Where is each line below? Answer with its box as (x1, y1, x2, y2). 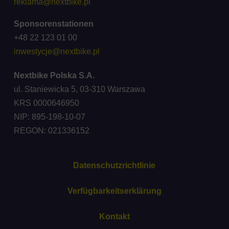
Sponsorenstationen (13, 19, 94, 28)
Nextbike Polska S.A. (13, 71, 99, 80)
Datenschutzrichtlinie (73, 161, 156, 170)
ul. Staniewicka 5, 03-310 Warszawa (13, 85, 147, 94)
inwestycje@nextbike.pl (13, 47, 100, 56)
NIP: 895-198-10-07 (13, 112, 87, 121)
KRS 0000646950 (13, 99, 81, 107)
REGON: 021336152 (13, 126, 89, 135)
